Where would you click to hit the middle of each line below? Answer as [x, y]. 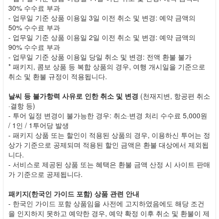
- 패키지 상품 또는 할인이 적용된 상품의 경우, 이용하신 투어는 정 [109, 135]
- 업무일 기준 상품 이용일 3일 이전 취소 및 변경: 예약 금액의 [102, 18]
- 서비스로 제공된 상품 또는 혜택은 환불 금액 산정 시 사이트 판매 [109, 164]
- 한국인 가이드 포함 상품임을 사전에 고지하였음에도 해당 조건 [106, 203]
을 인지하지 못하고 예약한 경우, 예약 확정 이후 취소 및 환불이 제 [109, 213]
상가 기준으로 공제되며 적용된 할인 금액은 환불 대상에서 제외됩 [109, 145]
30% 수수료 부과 [34, 8]
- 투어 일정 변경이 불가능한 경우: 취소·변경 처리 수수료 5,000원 [108, 115]
